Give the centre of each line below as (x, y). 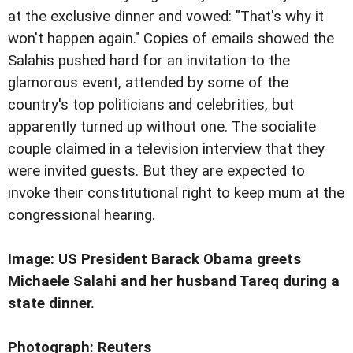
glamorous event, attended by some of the (148, 83)
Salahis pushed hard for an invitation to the (149, 61)
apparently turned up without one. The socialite (162, 127)
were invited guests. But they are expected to (156, 171)
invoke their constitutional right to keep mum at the (176, 193)
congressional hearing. (82, 215)
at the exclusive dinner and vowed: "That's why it (166, 17)
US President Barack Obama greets (180, 260)
